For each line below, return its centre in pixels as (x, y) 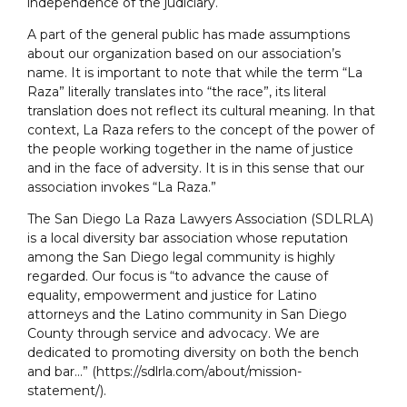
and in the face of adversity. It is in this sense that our (196, 169)
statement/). (67, 391)
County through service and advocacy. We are (174, 334)
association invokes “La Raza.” (122, 188)
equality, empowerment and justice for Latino (172, 296)
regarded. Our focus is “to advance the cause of (178, 277)
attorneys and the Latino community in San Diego (187, 315)
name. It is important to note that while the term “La (195, 73)
